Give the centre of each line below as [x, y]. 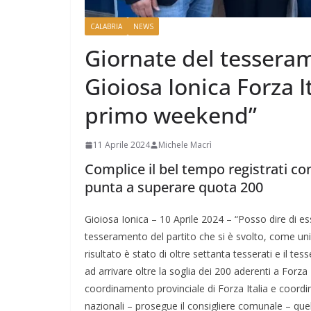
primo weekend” [171, 115]
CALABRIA [106, 27]
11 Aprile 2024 [121, 145]
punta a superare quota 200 [174, 187]
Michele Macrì [185, 145]
